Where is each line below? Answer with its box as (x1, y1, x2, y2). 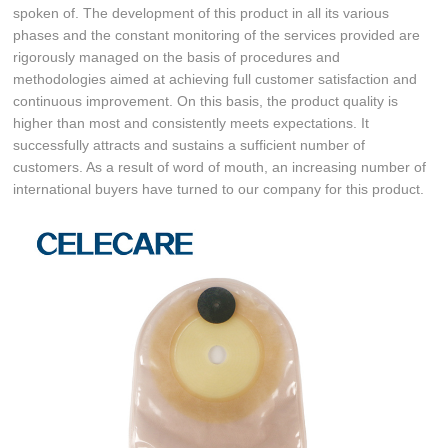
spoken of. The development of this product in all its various (13, 4, 390, 21)
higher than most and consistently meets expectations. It (13, 114, 370, 131)
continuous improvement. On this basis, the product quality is (13, 92, 399, 109)
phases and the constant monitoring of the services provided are (13, 26, 421, 43)
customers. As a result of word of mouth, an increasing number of (13, 158, 427, 175)
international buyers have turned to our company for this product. (13, 180, 425, 197)
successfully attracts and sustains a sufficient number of (13, 136, 366, 153)
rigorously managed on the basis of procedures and (13, 48, 341, 65)
